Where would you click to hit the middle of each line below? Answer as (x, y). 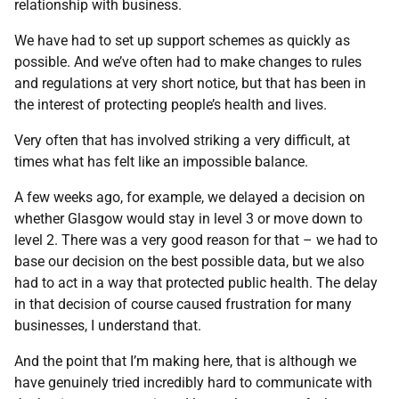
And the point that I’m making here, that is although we (185, 361)
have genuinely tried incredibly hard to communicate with (193, 383)
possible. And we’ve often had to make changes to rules (188, 62)
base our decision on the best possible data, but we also (189, 261)
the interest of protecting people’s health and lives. (171, 105)
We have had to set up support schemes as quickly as (182, 41)
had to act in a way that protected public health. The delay (196, 283)
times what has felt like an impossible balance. (161, 162)
